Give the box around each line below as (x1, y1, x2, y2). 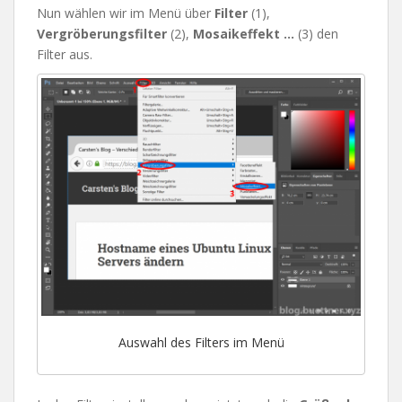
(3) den (294, 24, 338, 42)
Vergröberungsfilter (37, 24, 167, 42)
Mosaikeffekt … (193, 24, 294, 42)
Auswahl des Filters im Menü (118, 334, 284, 352)
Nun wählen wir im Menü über (37, 4, 214, 22)
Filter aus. (37, 45, 92, 63)
